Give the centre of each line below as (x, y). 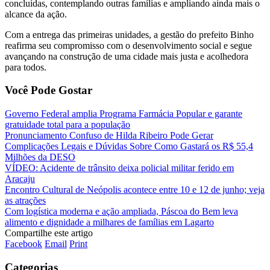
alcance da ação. (36, 14)
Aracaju (20, 179)
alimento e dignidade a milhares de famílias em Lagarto (109, 222)
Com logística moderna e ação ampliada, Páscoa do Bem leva (121, 212)
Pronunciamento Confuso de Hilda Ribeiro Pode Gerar (109, 136)
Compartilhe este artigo (49, 233)
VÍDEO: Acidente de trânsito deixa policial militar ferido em (119, 168)
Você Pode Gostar (49, 90)
